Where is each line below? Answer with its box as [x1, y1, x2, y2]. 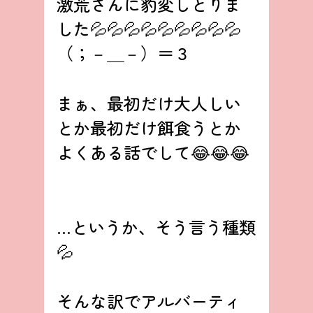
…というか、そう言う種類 [56, 214, 256, 239]
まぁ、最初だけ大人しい [56, 90, 241, 115]
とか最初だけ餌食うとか [56, 115, 241, 140]
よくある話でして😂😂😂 [56, 139, 249, 164]
